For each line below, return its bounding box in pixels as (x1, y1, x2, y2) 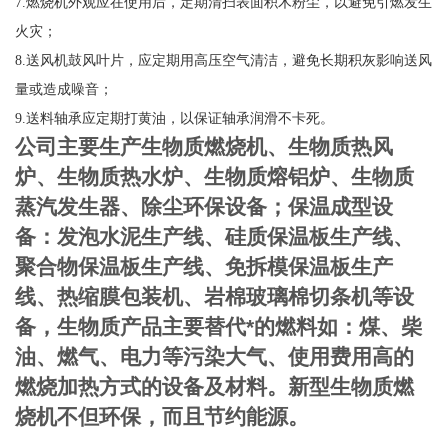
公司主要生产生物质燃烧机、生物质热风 (15, 135, 394, 160)
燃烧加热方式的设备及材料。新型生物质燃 (15, 375, 415, 400)
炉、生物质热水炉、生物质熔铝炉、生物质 (15, 165, 415, 190)
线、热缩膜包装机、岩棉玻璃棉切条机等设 (15, 285, 415, 310)
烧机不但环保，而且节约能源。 (15, 405, 310, 430)
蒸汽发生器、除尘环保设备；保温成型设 (15, 195, 394, 220)
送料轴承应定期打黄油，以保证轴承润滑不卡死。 (26, 111, 335, 127)
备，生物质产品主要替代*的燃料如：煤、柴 (15, 315, 423, 340)
